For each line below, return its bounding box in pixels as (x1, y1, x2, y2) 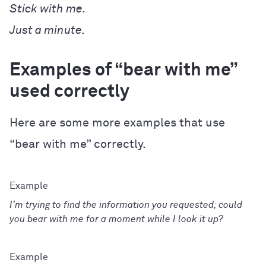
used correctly (9, 83, 129, 101)
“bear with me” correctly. (9, 138, 146, 150)
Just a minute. (9, 24, 85, 36)
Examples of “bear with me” (9, 61, 237, 80)
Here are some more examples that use (9, 116, 225, 129)
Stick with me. (9, 2, 86, 15)
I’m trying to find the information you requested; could (9, 199, 242, 210)
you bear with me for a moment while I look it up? (9, 214, 223, 224)
